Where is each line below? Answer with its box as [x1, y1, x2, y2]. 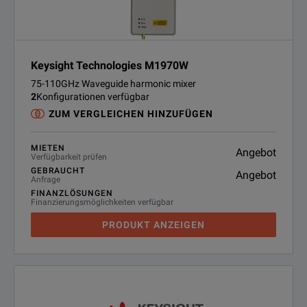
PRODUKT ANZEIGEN [102, 219, 205, 230]
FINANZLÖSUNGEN [31, 188, 113, 198]
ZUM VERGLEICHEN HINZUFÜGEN [49, 108, 213, 119]
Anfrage [31, 175, 60, 184]
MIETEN [31, 143, 65, 153]
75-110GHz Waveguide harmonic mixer [31, 78, 196, 89]
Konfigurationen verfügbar [36, 91, 149, 102]
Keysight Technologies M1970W [31, 59, 188, 72]
